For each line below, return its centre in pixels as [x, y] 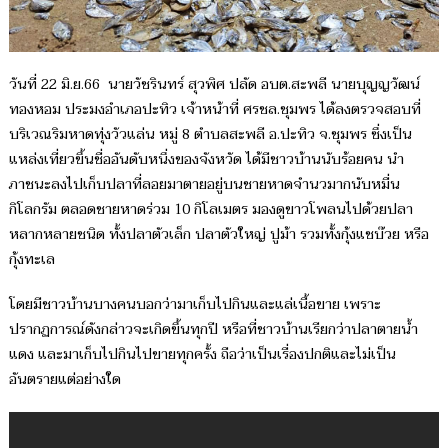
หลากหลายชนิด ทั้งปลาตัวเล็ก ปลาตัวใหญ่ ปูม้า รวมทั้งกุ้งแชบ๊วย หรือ [218, 234]
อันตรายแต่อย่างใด [64, 379]
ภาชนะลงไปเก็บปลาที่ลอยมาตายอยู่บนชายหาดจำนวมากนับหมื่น [204, 184]
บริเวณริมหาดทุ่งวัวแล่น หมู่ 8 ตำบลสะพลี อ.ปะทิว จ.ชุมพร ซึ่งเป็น [210, 134]
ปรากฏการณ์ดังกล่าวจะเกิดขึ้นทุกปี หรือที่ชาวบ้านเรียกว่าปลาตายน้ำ [213, 329]
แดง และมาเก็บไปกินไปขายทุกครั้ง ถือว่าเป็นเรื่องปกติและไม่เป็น [202, 354]
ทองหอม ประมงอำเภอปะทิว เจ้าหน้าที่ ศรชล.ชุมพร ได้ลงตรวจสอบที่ [214, 109]
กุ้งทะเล [33, 259]
